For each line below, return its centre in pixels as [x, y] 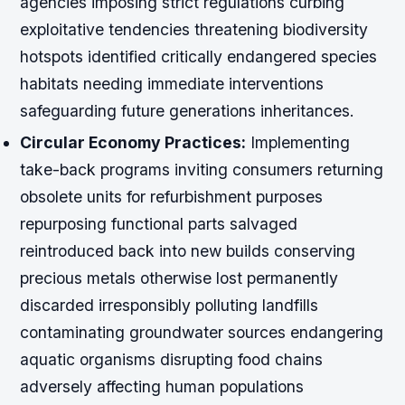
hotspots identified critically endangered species [199, 57]
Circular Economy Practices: [133, 143]
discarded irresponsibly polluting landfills [170, 306]
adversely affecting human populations [162, 387]
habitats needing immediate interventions [172, 84]
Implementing [298, 143]
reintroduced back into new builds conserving [188, 251]
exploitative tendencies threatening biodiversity [194, 30]
